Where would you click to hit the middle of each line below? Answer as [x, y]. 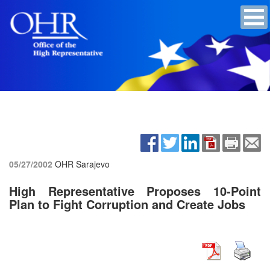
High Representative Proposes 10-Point [135, 190]
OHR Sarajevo [82, 164]
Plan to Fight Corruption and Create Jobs [127, 204]
